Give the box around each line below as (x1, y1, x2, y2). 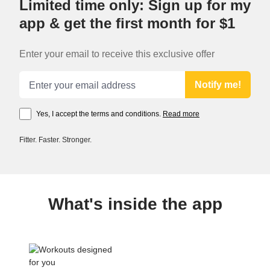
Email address (19, 72, 73, 82)
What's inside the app (48, 195, 222, 214)
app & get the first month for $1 (19, 15, 235, 32)
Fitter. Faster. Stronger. (19, 136, 92, 145)
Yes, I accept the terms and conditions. (36, 110, 163, 119)
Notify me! (195, 80, 241, 90)
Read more (163, 110, 199, 119)
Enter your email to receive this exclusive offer (19, 49, 215, 60)
